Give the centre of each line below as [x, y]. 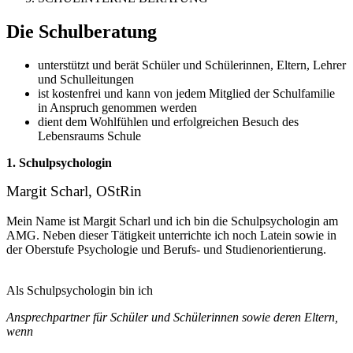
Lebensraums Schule [89, 136]
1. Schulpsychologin [59, 163]
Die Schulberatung [82, 32]
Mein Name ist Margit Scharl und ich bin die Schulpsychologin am [172, 221]
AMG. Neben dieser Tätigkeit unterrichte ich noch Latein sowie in [171, 236]
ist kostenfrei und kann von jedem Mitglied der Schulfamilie [186, 94]
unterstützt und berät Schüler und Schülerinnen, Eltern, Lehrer [192, 65]
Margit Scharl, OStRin [74, 191]
